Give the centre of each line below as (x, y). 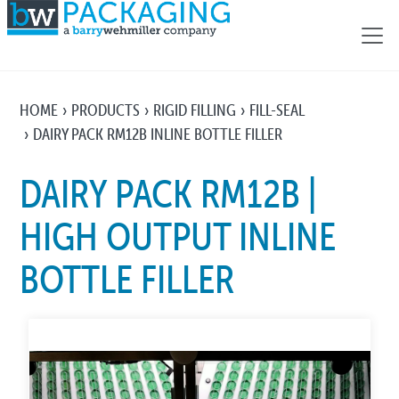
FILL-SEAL (277, 110)
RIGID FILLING (195, 110)
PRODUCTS (106, 110)
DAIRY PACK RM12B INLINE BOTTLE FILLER (158, 134)
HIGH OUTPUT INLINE (178, 237)
